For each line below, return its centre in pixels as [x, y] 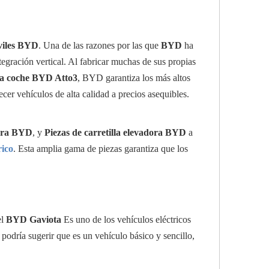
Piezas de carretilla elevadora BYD [115, 132]
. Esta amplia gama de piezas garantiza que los [101, 149]
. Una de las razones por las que [100, 45]
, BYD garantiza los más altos [134, 78]
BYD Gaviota [34, 219]
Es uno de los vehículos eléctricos [126, 219]
